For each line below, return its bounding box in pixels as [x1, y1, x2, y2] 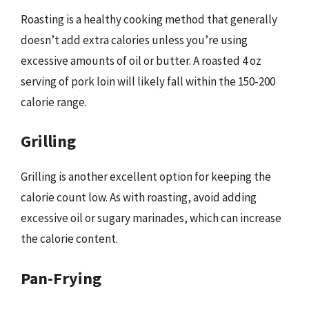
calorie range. [21, 94, 87, 110]
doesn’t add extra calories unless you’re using [21, 32, 248, 48]
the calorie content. [21, 231, 118, 246]
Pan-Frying [21, 267, 101, 289]
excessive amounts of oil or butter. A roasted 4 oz [21, 52, 261, 68]
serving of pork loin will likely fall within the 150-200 [21, 73, 275, 89]
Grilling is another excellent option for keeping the [21, 169, 271, 184]
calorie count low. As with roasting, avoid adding [21, 190, 257, 205]
